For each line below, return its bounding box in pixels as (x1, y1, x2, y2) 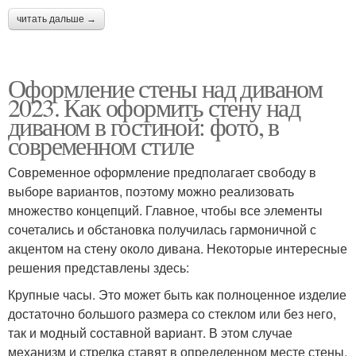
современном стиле (8, 128, 194, 163)
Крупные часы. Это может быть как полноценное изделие (8, 285, 346, 304)
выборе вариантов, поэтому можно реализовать (8, 182, 294, 201)
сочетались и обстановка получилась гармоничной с (8, 220, 316, 239)
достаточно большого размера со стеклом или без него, (8, 304, 336, 323)
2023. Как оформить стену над (8, 90, 300, 125)
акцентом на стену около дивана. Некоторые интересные (8, 239, 347, 258)
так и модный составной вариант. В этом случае (8, 323, 292, 342)
